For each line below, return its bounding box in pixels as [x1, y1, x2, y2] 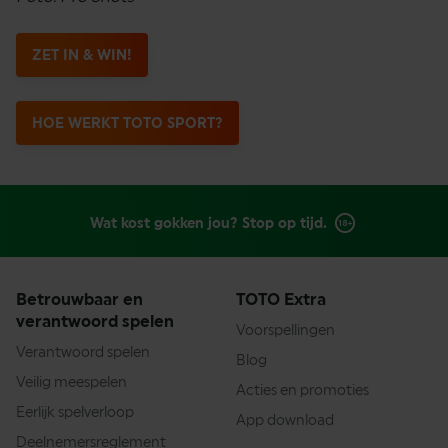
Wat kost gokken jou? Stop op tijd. [89, 214, 327, 231]
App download [236, 412, 334, 429]
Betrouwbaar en [16, 290, 143, 310]
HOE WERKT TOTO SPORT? [32, 115, 223, 132]
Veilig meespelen [16, 374, 127, 391]
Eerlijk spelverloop [16, 404, 134, 421]
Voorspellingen [236, 322, 335, 339]
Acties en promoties [236, 382, 369, 399]
